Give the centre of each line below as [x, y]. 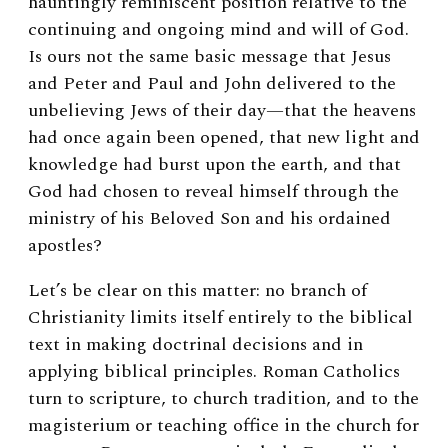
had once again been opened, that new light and [224, 138]
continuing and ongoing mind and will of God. [218, 30]
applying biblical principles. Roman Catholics [214, 372]
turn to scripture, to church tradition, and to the [223, 399]
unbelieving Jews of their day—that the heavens [222, 111]
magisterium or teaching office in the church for [223, 426]
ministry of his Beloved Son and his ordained [209, 219]
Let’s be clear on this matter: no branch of [197, 291]
